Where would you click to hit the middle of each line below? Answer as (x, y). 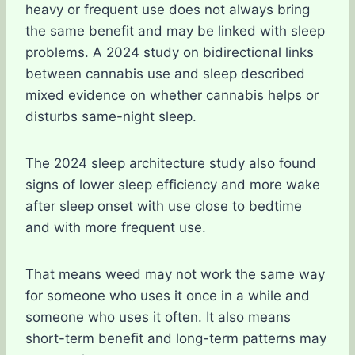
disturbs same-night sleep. (111, 116)
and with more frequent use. (116, 227)
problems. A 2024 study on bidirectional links (170, 52)
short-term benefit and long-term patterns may (176, 338)
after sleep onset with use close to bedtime (164, 206)
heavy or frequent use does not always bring (168, 10)
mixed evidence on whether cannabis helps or (172, 95)
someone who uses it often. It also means (158, 317)
